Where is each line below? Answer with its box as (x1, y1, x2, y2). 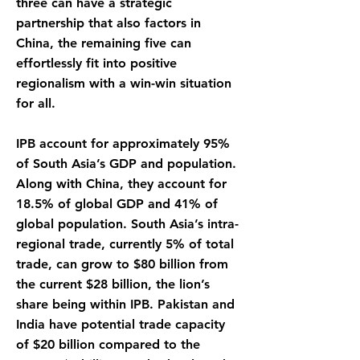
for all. (16, 96, 55, 111)
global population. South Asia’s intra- (16, 216, 239, 231)
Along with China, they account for (16, 176, 227, 191)
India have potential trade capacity (16, 317, 225, 332)
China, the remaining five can (16, 35, 191, 51)
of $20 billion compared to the (16, 337, 200, 352)
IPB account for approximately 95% (16, 136, 230, 151)
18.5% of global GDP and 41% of (16, 196, 218, 211)
